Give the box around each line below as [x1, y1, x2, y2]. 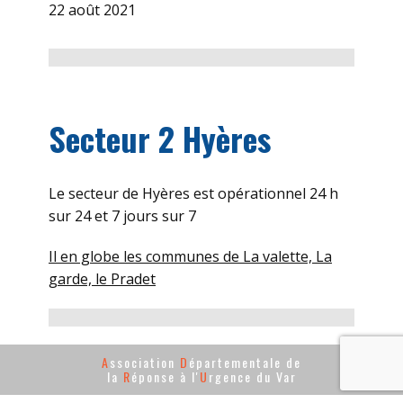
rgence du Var [208, 367, 297, 386]
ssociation [110, 353, 180, 372]
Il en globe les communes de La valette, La [49, 246, 332, 266]
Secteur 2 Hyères [49, 114, 279, 162]
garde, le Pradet [49, 269, 156, 289]
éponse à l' [130, 367, 200, 386]
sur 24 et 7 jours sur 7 [49, 206, 196, 226]
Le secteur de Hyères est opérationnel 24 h [49, 184, 338, 203]
